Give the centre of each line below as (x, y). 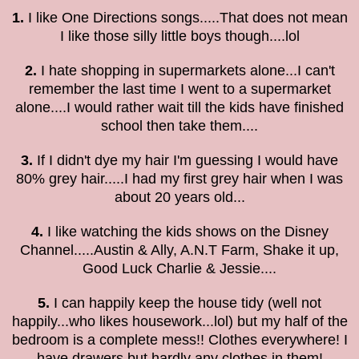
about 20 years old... (179, 197)
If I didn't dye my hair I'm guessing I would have (186, 160)
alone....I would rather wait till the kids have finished (179, 107)
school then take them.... (179, 125)
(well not (294, 303)
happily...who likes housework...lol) (124, 321)
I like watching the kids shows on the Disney (186, 231)
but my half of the (292, 321)
